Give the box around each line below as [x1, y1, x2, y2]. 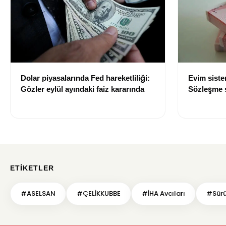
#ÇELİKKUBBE [77, 189, 121, 199]
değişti [188, 96, 212, 105]
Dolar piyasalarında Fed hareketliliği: [21, 74, 150, 83]
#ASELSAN [21, 189, 55, 199]
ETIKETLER [10, 164, 54, 173]
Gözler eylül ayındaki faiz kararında [21, 85, 144, 94]
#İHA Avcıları [142, 189, 185, 199]
